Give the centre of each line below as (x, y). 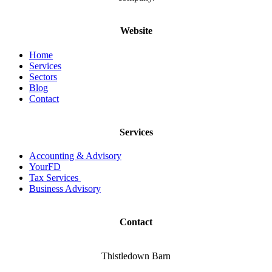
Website (136, 31)
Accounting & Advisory (75, 156)
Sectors (43, 76)
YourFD (45, 167)
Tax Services (55, 178)
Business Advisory (65, 189)
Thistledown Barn (136, 256)
